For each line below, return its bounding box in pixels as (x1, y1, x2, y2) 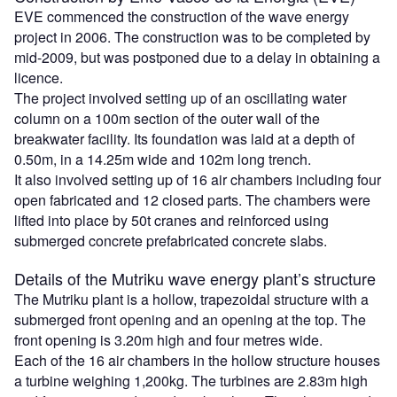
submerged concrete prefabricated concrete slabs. (14, 230, 327, 251)
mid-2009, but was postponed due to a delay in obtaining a (14, 47, 380, 67)
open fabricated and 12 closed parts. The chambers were (14, 190, 370, 210)
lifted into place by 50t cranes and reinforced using (14, 210, 329, 230)
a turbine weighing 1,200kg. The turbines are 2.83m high (14, 370, 368, 391)
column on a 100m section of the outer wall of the (14, 108, 320, 128)
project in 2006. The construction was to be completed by (14, 27, 370, 47)
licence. (14, 67, 63, 88)
